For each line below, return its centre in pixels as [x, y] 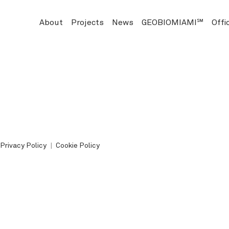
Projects [87, 22]
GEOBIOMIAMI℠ [173, 22]
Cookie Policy [78, 145]
